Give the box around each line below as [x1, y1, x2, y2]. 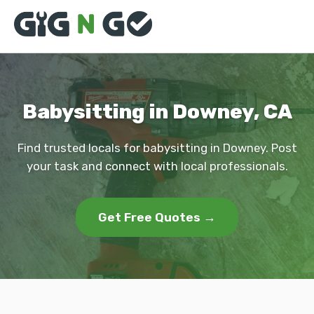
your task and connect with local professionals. [26, 159, 288, 173]
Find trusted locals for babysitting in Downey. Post [17, 141, 297, 155]
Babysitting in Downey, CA [22, 100, 292, 123]
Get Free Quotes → [98, 210, 216, 224]
